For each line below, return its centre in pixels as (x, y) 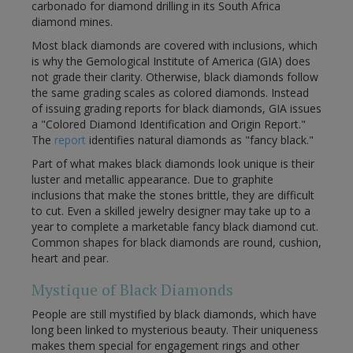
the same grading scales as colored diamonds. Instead (170, 93)
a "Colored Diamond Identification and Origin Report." (169, 124)
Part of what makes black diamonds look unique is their (173, 164)
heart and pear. (70, 258)
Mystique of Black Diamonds (132, 290)
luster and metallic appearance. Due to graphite (152, 180)
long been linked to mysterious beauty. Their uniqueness (175, 330)
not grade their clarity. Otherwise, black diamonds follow (175, 77)
